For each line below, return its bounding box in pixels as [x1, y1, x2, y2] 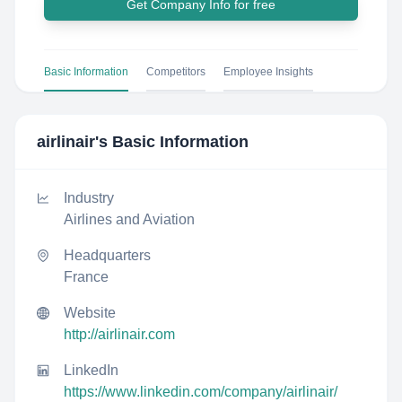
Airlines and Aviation [64, 212, 195, 227]
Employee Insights [223, 66, 313, 78]
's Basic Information [95, 133, 249, 151]
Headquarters [64, 248, 151, 263]
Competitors [146, 66, 205, 78]
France [64, 269, 109, 284]
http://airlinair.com [64, 327, 175, 342]
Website [64, 305, 116, 320]
